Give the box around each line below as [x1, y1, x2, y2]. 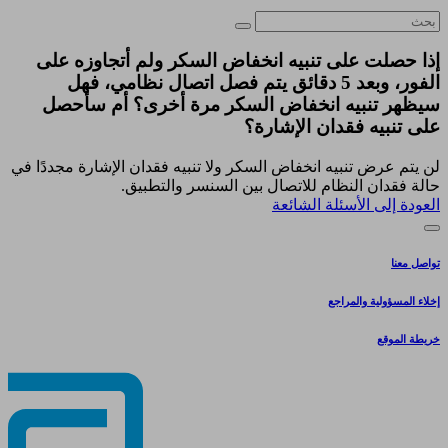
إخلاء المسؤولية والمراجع [328, 294, 440, 307]
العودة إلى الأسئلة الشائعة [272, 196, 440, 214]
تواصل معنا [391, 257, 440, 269]
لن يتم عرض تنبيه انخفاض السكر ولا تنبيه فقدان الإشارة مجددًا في [11, 158, 440, 176]
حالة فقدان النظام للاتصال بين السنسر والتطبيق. [121, 177, 440, 195]
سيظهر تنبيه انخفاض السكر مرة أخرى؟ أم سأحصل [42, 94, 440, 116]
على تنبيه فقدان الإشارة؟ [244, 116, 440, 138]
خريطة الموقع [377, 332, 440, 345]
